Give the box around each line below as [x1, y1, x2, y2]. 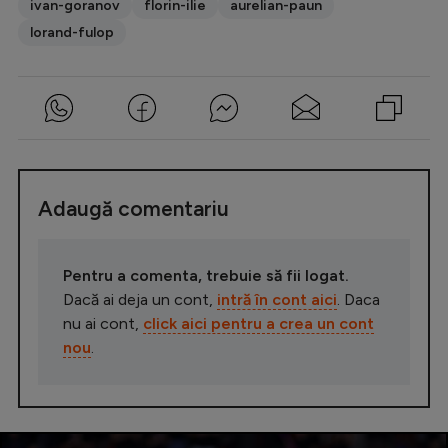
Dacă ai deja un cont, [63, 289, 217, 309]
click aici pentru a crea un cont [143, 313, 374, 333]
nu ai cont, [63, 313, 143, 333]
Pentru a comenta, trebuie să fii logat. [63, 265, 349, 285]
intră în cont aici [217, 289, 337, 309]
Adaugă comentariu [38, 195, 229, 221]
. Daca [337, 289, 380, 309]
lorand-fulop [30, 23, 114, 41]
